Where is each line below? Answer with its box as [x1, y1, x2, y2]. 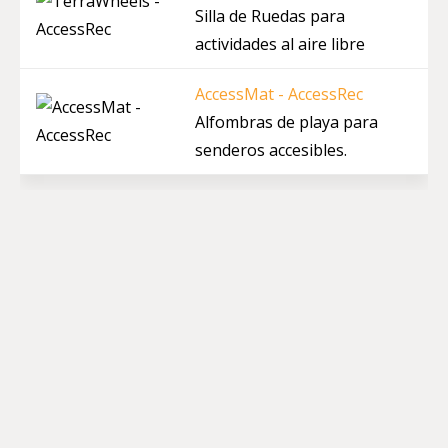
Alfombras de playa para [195, 110, 378, 133]
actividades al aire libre [195, 32, 365, 55]
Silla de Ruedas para [195, 4, 345, 27]
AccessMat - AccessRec [195, 82, 363, 105]
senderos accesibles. [195, 138, 347, 161]
